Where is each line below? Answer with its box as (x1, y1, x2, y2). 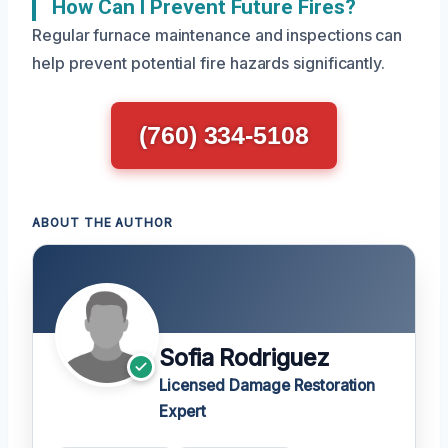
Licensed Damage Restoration (159, 376, 376, 396)
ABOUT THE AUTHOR (32, 216, 174, 230)
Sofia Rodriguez (159, 344, 330, 373)
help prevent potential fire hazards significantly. (32, 53, 386, 73)
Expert (159, 402, 206, 422)
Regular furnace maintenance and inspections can (32, 25, 403, 45)
